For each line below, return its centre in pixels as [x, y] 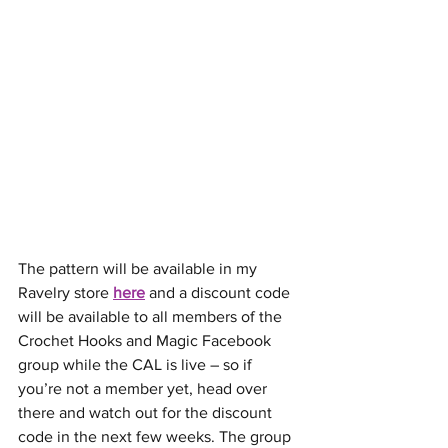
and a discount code [219, 292]
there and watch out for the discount [147, 412]
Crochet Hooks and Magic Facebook [146, 340]
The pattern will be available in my [139, 268]
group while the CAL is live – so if [137, 364]
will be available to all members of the [152, 316]
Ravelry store [65, 292]
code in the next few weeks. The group [156, 436]
